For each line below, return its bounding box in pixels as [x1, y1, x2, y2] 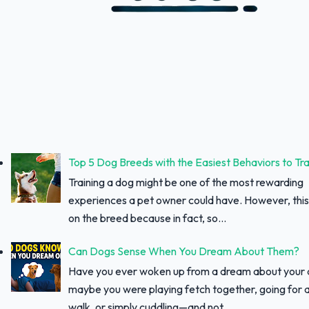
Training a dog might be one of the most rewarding [68, 175, 304, 189]
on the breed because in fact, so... [68, 210, 227, 225]
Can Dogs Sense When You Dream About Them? [68, 244, 300, 259]
